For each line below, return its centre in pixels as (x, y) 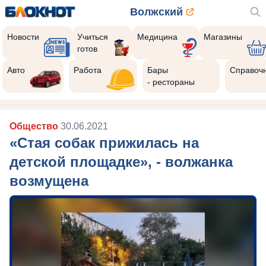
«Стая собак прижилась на (104, 143)
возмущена (49, 181)
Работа (88, 70)
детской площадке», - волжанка (121, 162)
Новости (23, 37)
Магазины (223, 37)
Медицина (157, 37)
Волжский (156, 12)
